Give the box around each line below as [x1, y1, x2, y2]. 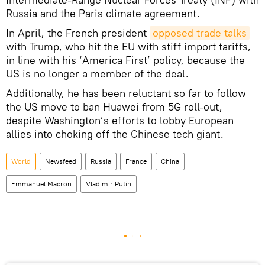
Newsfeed [45, 157, 76, 166]
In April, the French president [6, 26, 150, 40]
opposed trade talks [153, 26, 247, 40]
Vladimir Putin [86, 179, 131, 189]
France [125, 157, 147, 166]
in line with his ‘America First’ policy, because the [6, 53, 245, 67]
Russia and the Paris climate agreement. [6, 7, 200, 21]
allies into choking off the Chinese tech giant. [6, 127, 224, 141]
